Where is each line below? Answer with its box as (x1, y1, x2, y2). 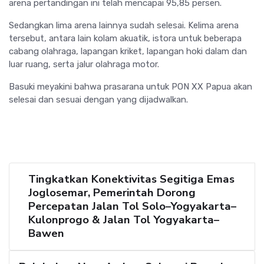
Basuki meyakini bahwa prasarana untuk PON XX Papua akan (9, 81, 252, 93)
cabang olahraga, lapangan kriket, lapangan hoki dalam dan (9, 46, 247, 57)
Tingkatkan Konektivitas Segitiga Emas (28, 171, 235, 187)
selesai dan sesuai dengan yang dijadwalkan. (9, 94, 188, 105)
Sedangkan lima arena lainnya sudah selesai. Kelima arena (9, 20, 239, 31)
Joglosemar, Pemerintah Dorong (28, 185, 196, 201)
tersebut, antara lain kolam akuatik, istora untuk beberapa (9, 33, 242, 44)
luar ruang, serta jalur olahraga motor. (9, 59, 159, 70)
